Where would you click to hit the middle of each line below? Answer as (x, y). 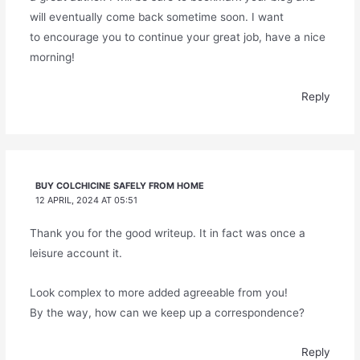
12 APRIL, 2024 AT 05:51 (87, 200)
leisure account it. (76, 253)
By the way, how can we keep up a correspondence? (167, 312)
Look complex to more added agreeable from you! (158, 292)
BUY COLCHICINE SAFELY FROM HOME (120, 185)
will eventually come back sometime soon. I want (156, 16)
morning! (52, 57)
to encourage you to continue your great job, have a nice (177, 37)
